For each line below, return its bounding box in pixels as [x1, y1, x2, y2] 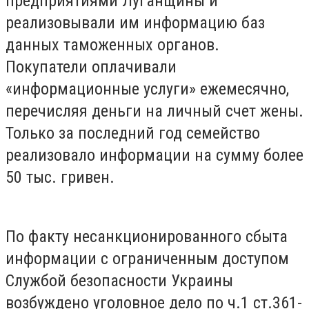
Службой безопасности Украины [6, 270, 233, 290]
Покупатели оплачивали [6, 57, 177, 77]
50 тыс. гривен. [6, 168, 114, 188]
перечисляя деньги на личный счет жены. [6, 101, 303, 121]
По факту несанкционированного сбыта [6, 226, 288, 246]
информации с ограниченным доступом [6, 248, 289, 268]
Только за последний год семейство [6, 123, 260, 143]
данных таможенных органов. [6, 35, 219, 55]
